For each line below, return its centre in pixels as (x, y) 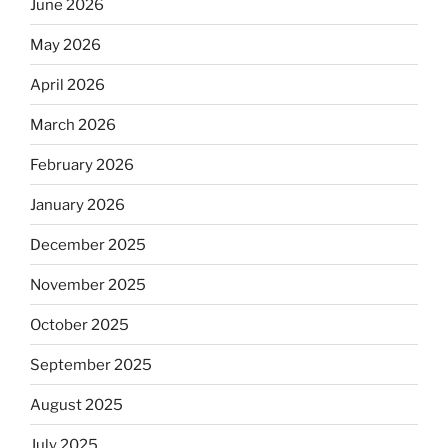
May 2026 (65, 44)
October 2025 (79, 324)
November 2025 (88, 284)
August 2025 (76, 404)
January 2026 (77, 204)
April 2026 (67, 84)
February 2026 (82, 164)
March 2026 (73, 124)
